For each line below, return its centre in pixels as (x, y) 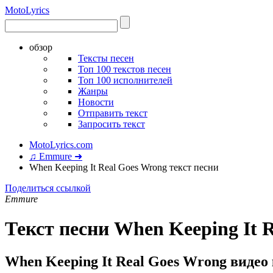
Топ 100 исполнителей (125, 80)
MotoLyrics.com (61, 145)
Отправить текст (113, 113)
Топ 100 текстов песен (125, 69)
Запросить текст (112, 124)
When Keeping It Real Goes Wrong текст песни (124, 167)
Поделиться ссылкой (48, 188)
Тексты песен (106, 58)
